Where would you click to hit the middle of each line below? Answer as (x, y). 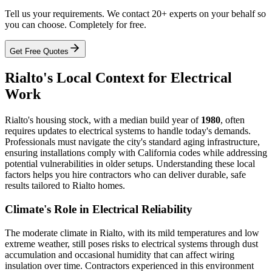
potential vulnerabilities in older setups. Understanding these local (130, 164)
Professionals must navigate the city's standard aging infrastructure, (132, 142)
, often (233, 120)
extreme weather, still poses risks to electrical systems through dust (131, 243)
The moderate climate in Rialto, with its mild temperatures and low (132, 233)
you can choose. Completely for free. (76, 25)
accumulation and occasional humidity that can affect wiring (120, 254)
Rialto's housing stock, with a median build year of (103, 120)
